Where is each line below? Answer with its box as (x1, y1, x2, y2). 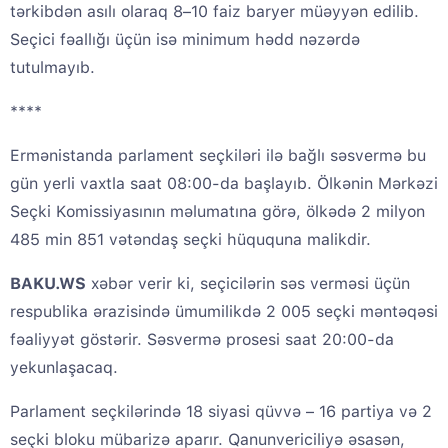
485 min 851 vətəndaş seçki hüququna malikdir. (10, 230, 371, 250)
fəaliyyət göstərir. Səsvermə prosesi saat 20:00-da (10, 330, 394, 350)
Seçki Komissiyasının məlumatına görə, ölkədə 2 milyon (10, 202, 425, 222)
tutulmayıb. (10, 58, 95, 78)
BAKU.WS (10, 274, 86, 294)
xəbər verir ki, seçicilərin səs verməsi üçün (86, 274, 410, 294)
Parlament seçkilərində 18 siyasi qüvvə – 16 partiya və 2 (10, 402, 432, 422)
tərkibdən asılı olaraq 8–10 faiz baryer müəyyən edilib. (10, 2, 419, 22)
